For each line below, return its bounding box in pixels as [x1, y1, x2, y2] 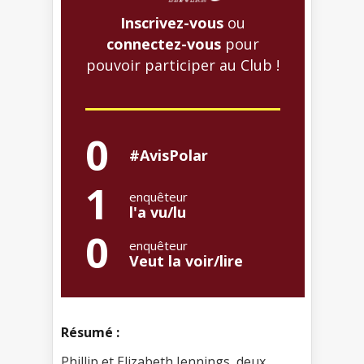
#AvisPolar [129, 145, 208, 166]
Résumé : [61, 323, 119, 342]
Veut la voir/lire [129, 251, 243, 271]
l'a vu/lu [129, 202, 186, 223]
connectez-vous [106, 34, 221, 54]
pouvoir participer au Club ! [86, 55, 279, 76]
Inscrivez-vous [120, 13, 223, 33]
